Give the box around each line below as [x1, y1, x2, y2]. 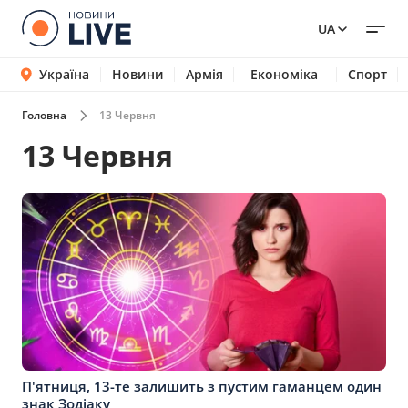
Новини [111, 66, 164, 83]
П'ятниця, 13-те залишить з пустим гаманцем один [22, 377, 382, 395]
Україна [38, 66, 89, 83]
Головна [22, 107, 66, 123]
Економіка [250, 66, 318, 83]
